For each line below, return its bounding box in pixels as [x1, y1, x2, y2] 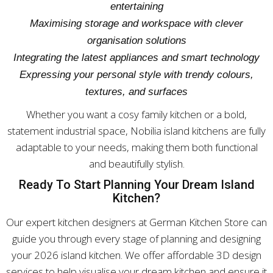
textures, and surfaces [85, 86, 188, 97]
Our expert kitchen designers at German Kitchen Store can [6, 215, 267, 229]
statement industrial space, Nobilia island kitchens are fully [7, 124, 266, 138]
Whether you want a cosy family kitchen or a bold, [26, 107, 247, 121]
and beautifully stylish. [88, 157, 185, 171]
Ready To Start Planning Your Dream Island [18, 177, 255, 192]
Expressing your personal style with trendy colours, [19, 69, 253, 80]
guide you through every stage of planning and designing [12, 232, 261, 246]
